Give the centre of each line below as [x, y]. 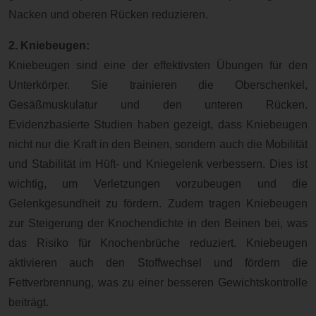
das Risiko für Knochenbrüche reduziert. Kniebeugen [158, 243]
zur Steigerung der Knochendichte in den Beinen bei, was [158, 224]
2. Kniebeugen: [49, 46]
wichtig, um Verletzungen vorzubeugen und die [158, 184]
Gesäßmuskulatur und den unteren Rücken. [158, 105]
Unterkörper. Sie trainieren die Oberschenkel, [158, 85]
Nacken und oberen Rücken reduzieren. [108, 14]
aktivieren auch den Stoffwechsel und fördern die [158, 263]
